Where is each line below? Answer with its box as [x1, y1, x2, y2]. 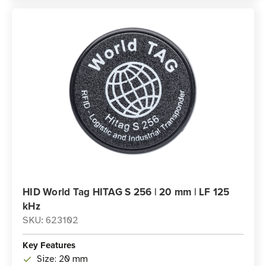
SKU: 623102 [23, 214, 78, 226]
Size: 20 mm [37, 254, 88, 264]
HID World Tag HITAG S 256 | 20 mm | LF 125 [23, 185, 230, 199]
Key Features [23, 239, 75, 252]
